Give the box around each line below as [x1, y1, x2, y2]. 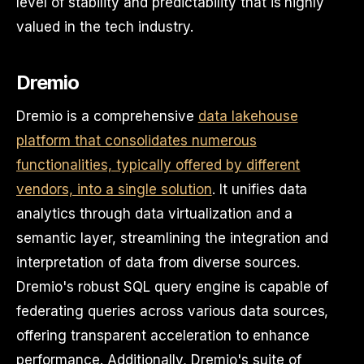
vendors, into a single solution [16, 181, 212, 197]
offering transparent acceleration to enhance [16, 327, 310, 344]
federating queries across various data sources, [16, 303, 329, 319]
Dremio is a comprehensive [16, 108, 198, 124]
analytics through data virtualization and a [16, 206, 292, 222]
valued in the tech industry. [16, 19, 193, 35]
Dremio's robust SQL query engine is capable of [16, 279, 328, 295]
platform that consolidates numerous [16, 132, 257, 149]
